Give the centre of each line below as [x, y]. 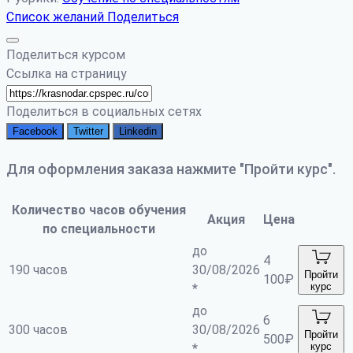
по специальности [99, 229]
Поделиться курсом [66, 55]
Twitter [88, 132]
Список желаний [57, 17]
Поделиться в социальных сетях [104, 112]
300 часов [38, 330]
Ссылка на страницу [67, 74]
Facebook [35, 132]
